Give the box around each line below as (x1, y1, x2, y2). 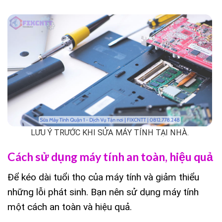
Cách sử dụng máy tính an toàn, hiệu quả (7, 150, 213, 164)
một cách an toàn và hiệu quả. (7, 201, 132, 213)
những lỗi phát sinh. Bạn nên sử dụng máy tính (7, 186, 199, 198)
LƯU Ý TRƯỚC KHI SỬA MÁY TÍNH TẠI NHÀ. (31, 128, 189, 138)
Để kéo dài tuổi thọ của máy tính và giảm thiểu (7, 171, 199, 183)
